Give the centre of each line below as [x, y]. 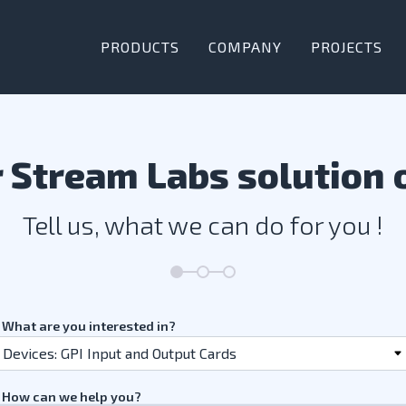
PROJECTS [347, 47]
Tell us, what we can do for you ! [203, 225]
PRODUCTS [140, 47]
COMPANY [245, 47]
